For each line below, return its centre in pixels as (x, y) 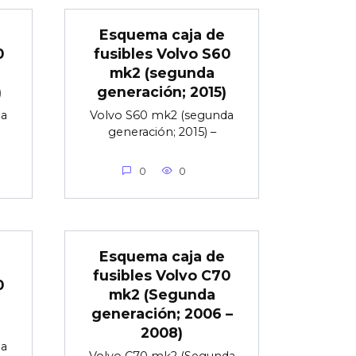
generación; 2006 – (162, 313)
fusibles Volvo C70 (162, 275)
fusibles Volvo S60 (162, 53)
